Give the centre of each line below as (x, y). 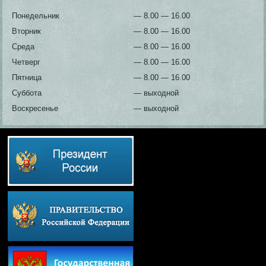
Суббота (27, 93)
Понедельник (36, 16)
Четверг (26, 62)
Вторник (27, 31)
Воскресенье (35, 109)
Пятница (27, 78)
